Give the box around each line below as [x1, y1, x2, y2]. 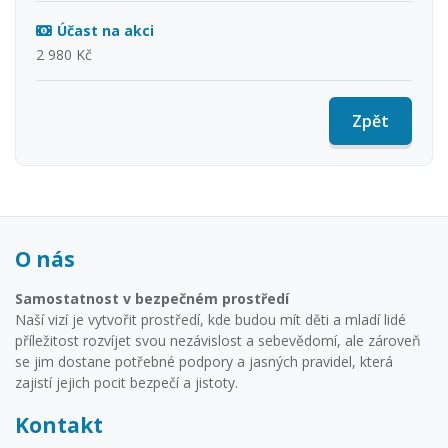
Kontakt [15, 411, 103, 440]
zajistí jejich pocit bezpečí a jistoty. [15, 373, 238, 393]
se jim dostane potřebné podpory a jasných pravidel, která [15, 352, 393, 372]
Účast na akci [56, 21, 154, 41]
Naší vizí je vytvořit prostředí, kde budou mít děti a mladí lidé [15, 310, 406, 330]
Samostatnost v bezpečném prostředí [15, 289, 289, 309]
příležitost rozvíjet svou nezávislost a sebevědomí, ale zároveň [15, 331, 421, 351]
